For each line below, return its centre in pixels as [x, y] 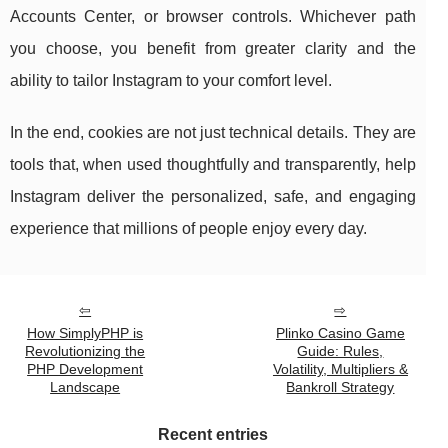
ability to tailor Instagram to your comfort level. [171, 81]
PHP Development [85, 369]
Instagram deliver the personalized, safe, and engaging [213, 197]
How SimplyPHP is [85, 333]
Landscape [85, 387]
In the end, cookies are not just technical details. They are [213, 133]
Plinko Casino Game [340, 333]
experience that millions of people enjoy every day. [188, 229]
